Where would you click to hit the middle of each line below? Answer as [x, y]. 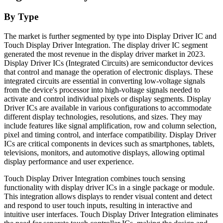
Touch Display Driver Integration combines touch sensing [95, 179]
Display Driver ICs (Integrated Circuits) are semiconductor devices [109, 63]
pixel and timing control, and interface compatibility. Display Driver [110, 135]
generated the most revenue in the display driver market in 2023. [105, 54]
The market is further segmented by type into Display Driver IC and [110, 36]
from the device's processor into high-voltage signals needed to [102, 90]
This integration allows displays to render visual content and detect [108, 197]
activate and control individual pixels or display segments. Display [108, 99]
